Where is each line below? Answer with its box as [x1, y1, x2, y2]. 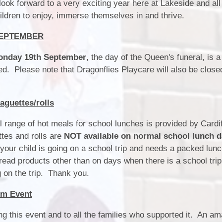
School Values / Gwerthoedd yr [109, 36, 218, 45]
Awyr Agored [172, 114, 218, 123]
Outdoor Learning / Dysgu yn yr [109, 105, 218, 113]
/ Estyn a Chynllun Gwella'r [123, 6, 218, 15]
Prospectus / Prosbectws [131, 85, 218, 94]
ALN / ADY [179, 65, 218, 74]
